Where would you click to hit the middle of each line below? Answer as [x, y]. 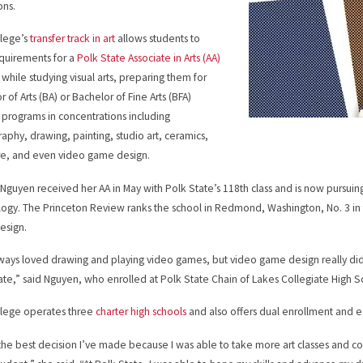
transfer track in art [73, 39]
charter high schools [141, 312]
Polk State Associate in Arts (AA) [149, 58]
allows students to [158, 39]
